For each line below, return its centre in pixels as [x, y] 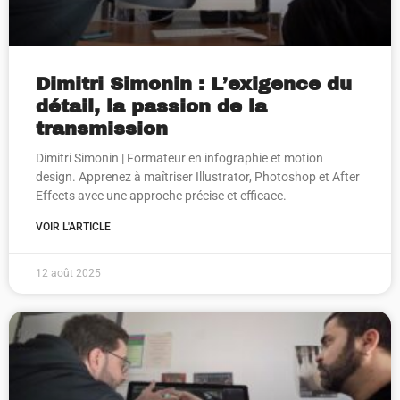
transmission [102, 129]
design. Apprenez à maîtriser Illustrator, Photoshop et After [198, 177]
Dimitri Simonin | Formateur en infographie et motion [179, 158]
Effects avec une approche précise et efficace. [161, 196]
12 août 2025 [68, 273]
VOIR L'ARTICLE [73, 227]
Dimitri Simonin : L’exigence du [194, 84]
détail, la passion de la [151, 106]
